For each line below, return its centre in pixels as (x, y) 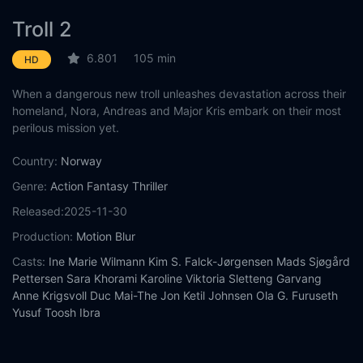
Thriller (150, 186)
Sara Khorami (102, 278)
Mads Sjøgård (313, 261)
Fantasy (108, 186)
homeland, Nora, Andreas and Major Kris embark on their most (177, 111)
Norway (81, 161)
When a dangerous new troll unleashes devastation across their (179, 94)
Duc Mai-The (124, 295)
